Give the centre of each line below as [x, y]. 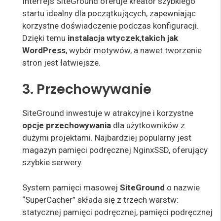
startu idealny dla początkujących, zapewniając [109, 13]
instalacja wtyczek [104, 38]
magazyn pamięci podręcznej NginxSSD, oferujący [115, 150]
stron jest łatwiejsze [60, 62]
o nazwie [182, 187]
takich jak [160, 38]
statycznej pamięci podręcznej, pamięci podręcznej [117, 212]
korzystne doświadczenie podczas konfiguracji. [110, 25]
